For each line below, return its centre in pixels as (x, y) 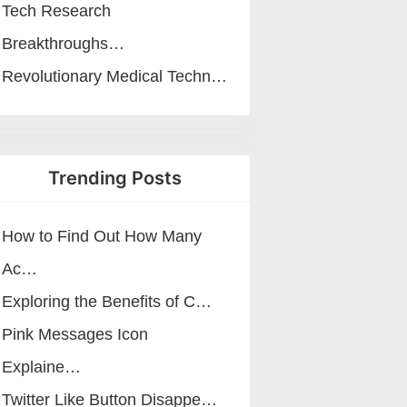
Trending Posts (114, 178)
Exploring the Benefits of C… (107, 302)
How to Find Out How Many (102, 236)
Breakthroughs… (63, 44)
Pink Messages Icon (75, 334)
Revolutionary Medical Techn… (114, 76)
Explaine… (41, 367)
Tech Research (56, 11)
